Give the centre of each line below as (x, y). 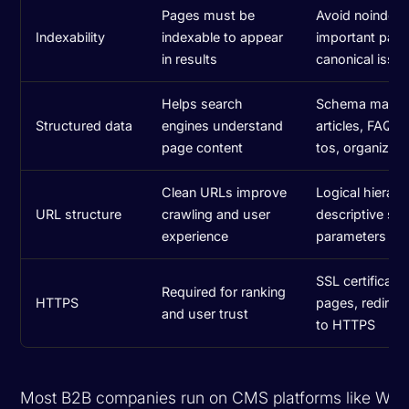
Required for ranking (224, 291)
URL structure (79, 214)
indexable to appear (223, 37)
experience (195, 236)
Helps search (203, 103)
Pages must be (209, 15)
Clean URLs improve (225, 192)
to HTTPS (346, 324)
